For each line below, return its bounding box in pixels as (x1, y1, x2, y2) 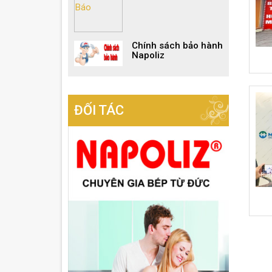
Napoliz (132, 50, 165, 61)
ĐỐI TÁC (74, 103, 124, 118)
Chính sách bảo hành (132, 40, 223, 51)
